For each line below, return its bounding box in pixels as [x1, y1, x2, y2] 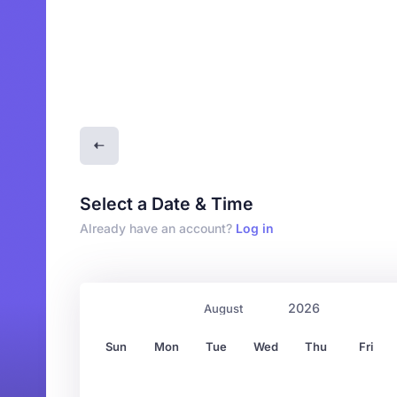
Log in [236, 221, 275, 237]
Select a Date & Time [80, 192, 254, 214]
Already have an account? [80, 221, 237, 237]
